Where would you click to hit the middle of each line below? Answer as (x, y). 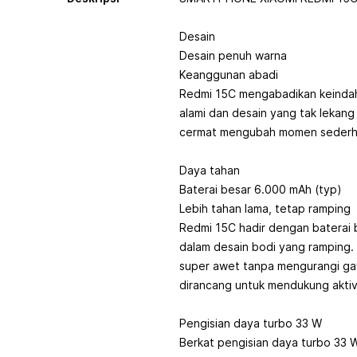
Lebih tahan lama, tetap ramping (265, 208)
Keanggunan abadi (229, 75)
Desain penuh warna (233, 55)
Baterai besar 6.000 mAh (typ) (261, 189)
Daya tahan (210, 170)
